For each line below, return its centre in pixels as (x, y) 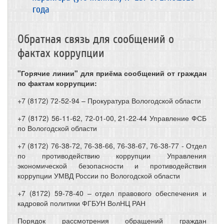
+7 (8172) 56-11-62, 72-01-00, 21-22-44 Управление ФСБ (112, 118)
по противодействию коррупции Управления (112, 155)
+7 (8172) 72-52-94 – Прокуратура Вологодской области (109, 100)
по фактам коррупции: (57, 83)
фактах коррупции (61, 53)
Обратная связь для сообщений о (96, 39)
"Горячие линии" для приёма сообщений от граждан (112, 73)
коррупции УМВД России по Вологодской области (99, 175)
